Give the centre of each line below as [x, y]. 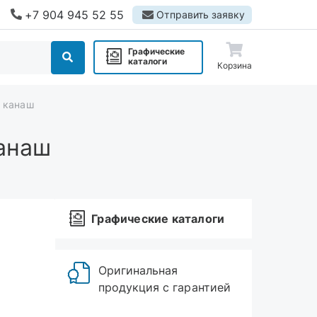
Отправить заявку [201, 14]
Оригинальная [138, 270]
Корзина [234, 65]
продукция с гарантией [165, 287]
